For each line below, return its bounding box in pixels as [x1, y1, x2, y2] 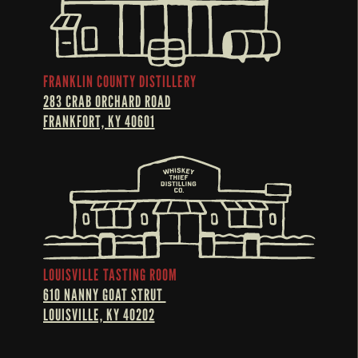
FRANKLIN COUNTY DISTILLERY [42, 71, 197, 91]
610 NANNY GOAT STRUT [42, 284, 166, 304]
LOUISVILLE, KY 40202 [42, 304, 155, 324]
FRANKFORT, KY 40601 [42, 111, 155, 131]
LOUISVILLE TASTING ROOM [42, 265, 177, 284]
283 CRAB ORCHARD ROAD [42, 91, 171, 111]
